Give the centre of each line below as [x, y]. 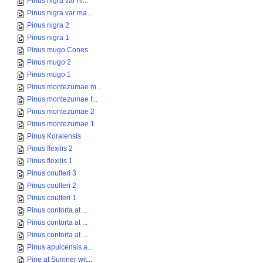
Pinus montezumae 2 [61, 112]
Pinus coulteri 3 [52, 173]
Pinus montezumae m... [64, 87]
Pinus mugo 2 [49, 62]
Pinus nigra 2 [48, 25]
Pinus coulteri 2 [52, 186]
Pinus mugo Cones [58, 50]
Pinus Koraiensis [54, 136]
